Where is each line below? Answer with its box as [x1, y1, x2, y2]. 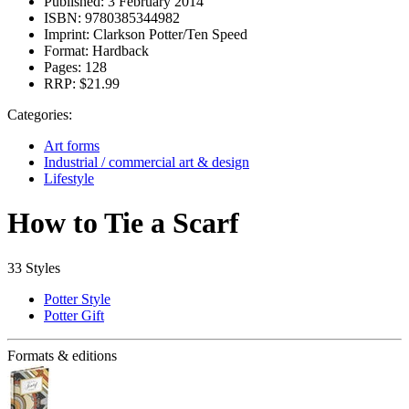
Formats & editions [7, 347, 117, 363]
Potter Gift [44, 307, 104, 323]
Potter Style [44, 290, 110, 307]
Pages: [44, 59, 81, 75]
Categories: [7, 107, 72, 122]
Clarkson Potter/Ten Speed [89, 26, 247, 42]
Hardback [89, 43, 149, 58]
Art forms [44, 138, 100, 153]
